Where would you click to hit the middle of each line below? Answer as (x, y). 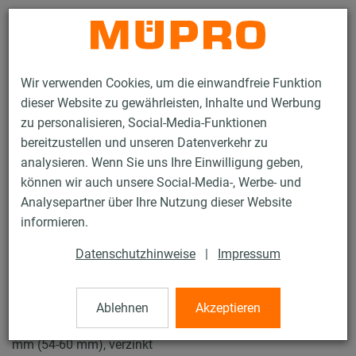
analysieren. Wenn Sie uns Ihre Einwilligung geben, (162, 163)
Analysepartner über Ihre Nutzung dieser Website (156, 203)
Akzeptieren (228, 308)
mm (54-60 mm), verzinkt (82, 345)
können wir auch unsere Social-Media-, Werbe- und (161, 183)
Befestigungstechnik (115, 175)
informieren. (54, 222)
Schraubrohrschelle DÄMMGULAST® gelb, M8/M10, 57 (167, 325)
